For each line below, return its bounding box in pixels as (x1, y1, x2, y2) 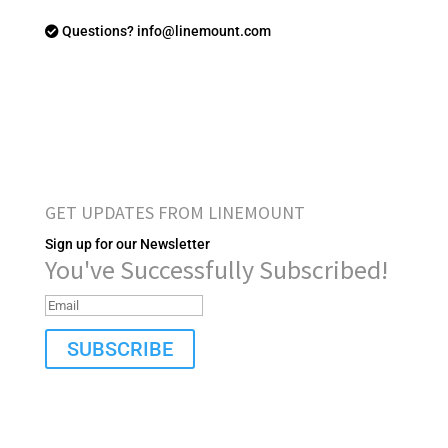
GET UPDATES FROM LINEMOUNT (44, 201, 305, 224)
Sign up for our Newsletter (44, 236, 210, 252)
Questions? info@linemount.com (58, 23, 271, 39)
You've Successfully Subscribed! (44, 253, 388, 286)
